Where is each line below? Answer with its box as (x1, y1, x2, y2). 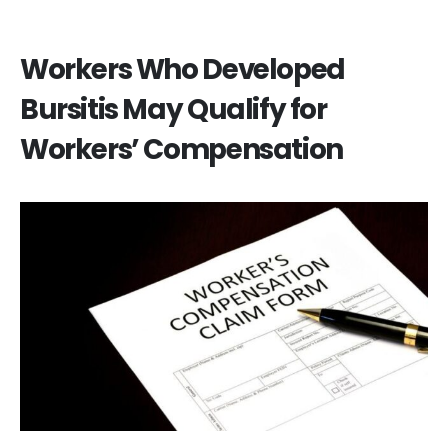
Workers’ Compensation (20, 129, 343, 169)
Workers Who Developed (20, 49, 345, 89)
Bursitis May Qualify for (20, 89, 327, 129)
